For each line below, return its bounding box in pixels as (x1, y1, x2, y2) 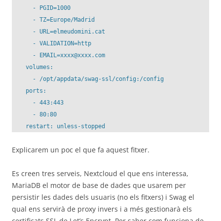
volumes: (12, 64, 53, 71)
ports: (12, 87, 46, 94)
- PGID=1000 (12, 4, 71, 11)
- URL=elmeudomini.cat (12, 28, 105, 35)
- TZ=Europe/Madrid (12, 16, 95, 23)
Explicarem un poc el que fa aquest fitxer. (12, 145, 149, 154)
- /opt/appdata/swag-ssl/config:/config (12, 75, 164, 82)
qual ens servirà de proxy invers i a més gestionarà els (12, 204, 192, 214)
